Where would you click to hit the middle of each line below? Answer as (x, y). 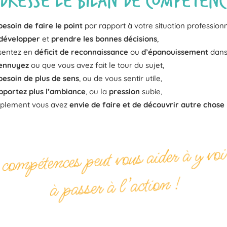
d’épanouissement (175, 52)
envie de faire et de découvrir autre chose (147, 104)
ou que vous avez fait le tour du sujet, (97, 65)
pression (124, 91)
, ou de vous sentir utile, (121, 78)
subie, (151, 91)
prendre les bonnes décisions (104, 39)
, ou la (97, 91)
